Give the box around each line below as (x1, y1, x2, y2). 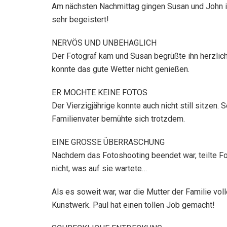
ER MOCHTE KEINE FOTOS (52, 87, 147, 97)
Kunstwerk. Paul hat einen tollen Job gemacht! (52, 200, 215, 210)
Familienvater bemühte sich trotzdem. (52, 113, 185, 124)
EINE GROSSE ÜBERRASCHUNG (52, 137, 165, 147)
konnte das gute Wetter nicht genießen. (52, 64, 190, 74)
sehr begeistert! (52, 14, 109, 24)
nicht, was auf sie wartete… (52, 163, 147, 173)
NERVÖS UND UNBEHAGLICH (52, 37, 157, 48)
